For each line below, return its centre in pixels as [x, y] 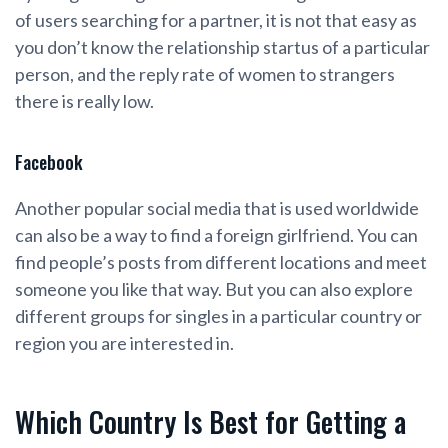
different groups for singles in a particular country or [218, 316]
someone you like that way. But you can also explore [214, 289]
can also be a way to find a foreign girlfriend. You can [216, 235]
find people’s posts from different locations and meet [221, 262]
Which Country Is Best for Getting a [210, 422]
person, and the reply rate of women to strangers [205, 74]
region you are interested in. [124, 343]
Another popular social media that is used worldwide [217, 208]
